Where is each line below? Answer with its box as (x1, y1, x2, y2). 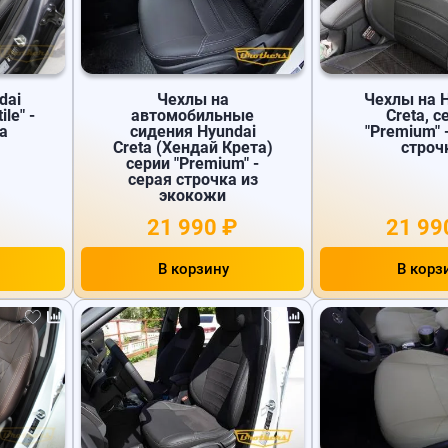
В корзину (157, 260, 229, 279)
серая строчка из (127, 169, 258, 189)
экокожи (159, 185, 227, 205)
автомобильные (131, 105, 255, 125)
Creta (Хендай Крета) (112, 137, 273, 157)
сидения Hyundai (129, 121, 256, 141)
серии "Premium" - (126, 153, 260, 173)
